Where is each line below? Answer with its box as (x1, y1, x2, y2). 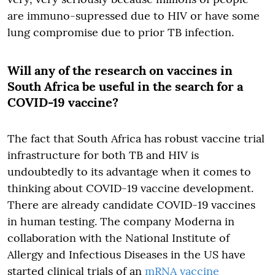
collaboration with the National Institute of (7, 231, 230, 245)
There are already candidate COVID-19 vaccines (7, 198, 255, 212)
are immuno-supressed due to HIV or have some (7, 9, 260, 23)
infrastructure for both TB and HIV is (7, 148, 199, 162)
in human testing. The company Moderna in (7, 214, 234, 228)
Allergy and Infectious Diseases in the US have (7, 247, 246, 261)
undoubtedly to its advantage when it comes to (7, 165, 251, 179)
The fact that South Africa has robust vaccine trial (7, 131, 265, 145)
